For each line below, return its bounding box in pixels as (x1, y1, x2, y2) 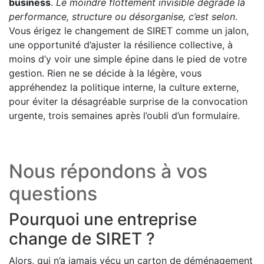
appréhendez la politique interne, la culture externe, (9, 81, 239, 94)
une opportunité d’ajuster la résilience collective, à (9, 39, 233, 51)
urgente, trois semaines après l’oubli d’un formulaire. (9, 110, 240, 122)
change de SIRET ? (9, 229, 155, 249)
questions (9, 182, 97, 206)
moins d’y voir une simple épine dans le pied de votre (9, 53, 247, 65)
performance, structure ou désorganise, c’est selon (9, 11, 235, 23)
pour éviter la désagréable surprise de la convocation (9, 95, 247, 108)
